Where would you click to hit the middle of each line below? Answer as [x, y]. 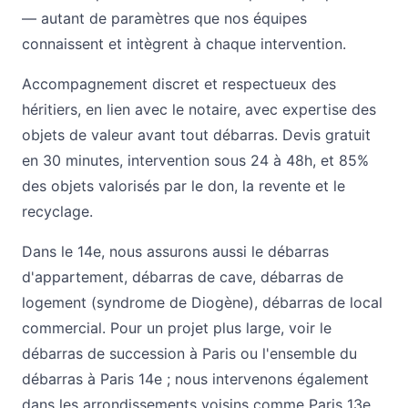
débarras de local [322, 303]
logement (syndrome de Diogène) [138, 303]
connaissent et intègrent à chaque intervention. [184, 44]
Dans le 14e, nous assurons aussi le [145, 252]
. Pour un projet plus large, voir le [217, 328]
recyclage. [57, 212]
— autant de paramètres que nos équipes [164, 19]
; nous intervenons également [265, 379]
